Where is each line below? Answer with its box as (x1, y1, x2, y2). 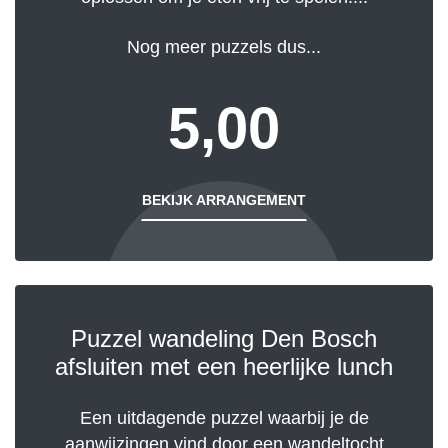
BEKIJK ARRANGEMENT (142, 192, 306, 209)
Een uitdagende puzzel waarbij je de (79, 408, 369, 429)
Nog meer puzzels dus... (127, 37, 321, 58)
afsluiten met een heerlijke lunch (55, 353, 393, 381)
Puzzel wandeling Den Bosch (71, 325, 377, 353)
